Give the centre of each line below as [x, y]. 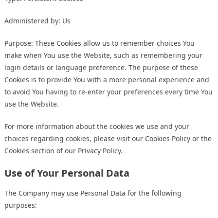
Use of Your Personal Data [67, 173]
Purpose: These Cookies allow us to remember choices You [100, 43]
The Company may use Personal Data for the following [93, 193]
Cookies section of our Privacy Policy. [64, 151]
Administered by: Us [37, 21]
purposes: [21, 205]
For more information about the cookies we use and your [97, 127]
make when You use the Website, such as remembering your [103, 55]
